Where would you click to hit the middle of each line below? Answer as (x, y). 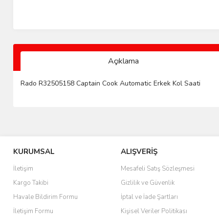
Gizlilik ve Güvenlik (148, 183)
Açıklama (123, 61)
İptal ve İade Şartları (149, 197)
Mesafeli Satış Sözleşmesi (158, 168)
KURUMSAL (34, 151)
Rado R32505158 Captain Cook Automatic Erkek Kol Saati (110, 83)
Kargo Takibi (31, 183)
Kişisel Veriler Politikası (154, 211)
